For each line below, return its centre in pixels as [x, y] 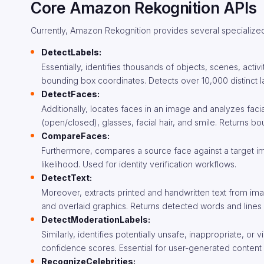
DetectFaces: [70, 94]
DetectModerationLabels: [96, 220]
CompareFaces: [75, 136]
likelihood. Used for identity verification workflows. [139, 164]
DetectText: [67, 178]
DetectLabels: [71, 52]
